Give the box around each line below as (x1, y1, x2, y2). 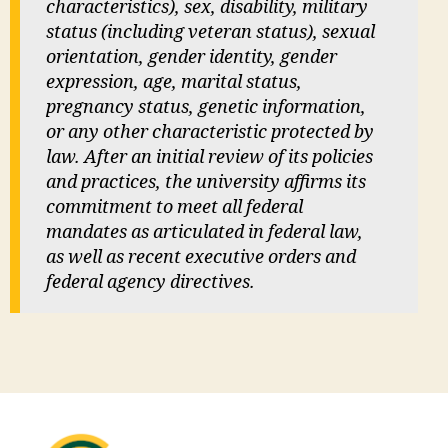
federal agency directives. (46, 271, 255, 294)
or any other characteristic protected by (46, 121, 374, 144)
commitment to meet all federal (46, 196, 303, 219)
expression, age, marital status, (46, 71, 302, 94)
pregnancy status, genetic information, (46, 96, 366, 119)
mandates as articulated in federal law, (46, 221, 363, 244)
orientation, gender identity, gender (46, 46, 337, 69)
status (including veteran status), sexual (46, 21, 375, 44)
